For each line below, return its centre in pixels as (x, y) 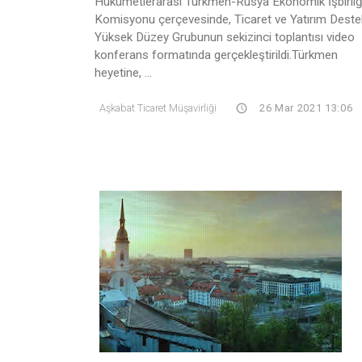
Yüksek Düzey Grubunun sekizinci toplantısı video (225, 37)
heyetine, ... (123, 72)
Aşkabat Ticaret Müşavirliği (158, 107)
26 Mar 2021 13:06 (305, 107)
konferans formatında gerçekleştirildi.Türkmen (216, 55)
